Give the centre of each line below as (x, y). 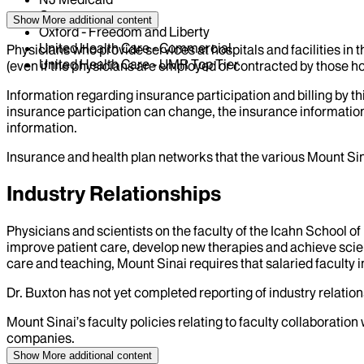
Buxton (46, 292)
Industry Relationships (114, 193)
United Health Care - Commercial (135, 48)
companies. (41, 338)
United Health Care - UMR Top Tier (139, 64)
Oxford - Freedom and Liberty (124, 31)
